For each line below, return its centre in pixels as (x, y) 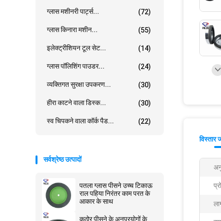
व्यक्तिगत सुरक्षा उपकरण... (79, 84)
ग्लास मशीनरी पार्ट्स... (73, 11)
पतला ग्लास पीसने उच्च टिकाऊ (116, 185)
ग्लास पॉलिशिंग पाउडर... (76, 66)
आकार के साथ (96, 201)
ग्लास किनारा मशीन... (72, 30)
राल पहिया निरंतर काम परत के (115, 193)
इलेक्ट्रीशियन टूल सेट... (76, 48)
